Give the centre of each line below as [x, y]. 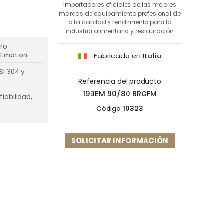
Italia [152, 56]
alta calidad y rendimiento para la [120, 22]
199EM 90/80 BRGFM [120, 94]
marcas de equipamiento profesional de [120, 13]
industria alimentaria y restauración [120, 31]
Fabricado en [117, 56]
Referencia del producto [120, 82]
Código [109, 109]
